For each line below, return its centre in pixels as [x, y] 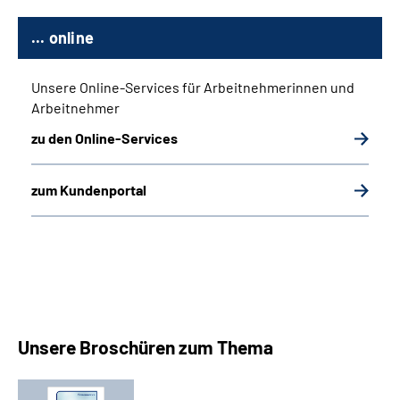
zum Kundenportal [89, 189]
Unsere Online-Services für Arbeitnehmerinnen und [193, 87]
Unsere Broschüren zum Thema [146, 346]
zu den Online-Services [104, 137]
